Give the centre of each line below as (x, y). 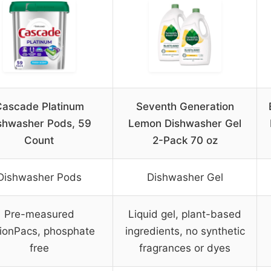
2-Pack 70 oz (185, 141)
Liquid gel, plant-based (185, 214)
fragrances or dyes (185, 248)
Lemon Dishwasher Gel (185, 124)
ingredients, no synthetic (185, 231)
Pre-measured (39, 214)
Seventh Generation (185, 107)
